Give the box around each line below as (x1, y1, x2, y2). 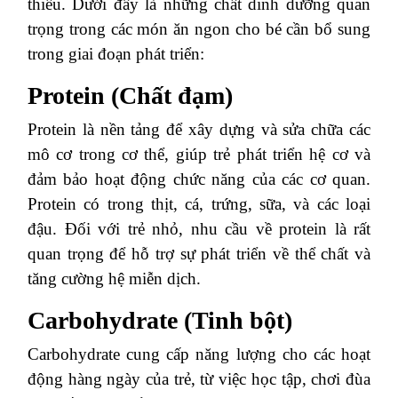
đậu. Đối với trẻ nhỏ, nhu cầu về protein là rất (28, 219, 370, 238)
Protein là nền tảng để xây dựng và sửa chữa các (28, 120, 370, 139)
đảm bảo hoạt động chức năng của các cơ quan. (28, 170, 370, 188)
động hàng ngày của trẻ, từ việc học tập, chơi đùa (28, 370, 370, 388)
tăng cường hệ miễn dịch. (28, 269, 201, 288)
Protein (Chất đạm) (28, 82, 233, 109)
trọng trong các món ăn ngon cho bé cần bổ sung (28, 20, 370, 38)
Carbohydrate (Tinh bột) (28, 306, 292, 334)
